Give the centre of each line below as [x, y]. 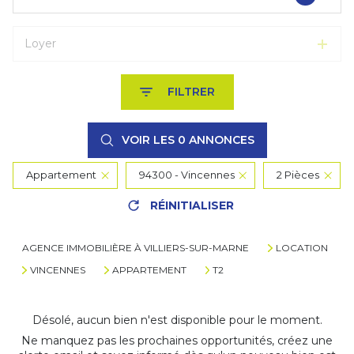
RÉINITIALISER [192, 205]
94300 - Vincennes [186, 175]
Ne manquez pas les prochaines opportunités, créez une [177, 341]
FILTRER [191, 92]
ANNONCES [220, 140]
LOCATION [301, 248]
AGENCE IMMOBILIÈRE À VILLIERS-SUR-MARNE [136, 248]
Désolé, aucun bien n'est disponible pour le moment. [177, 320]
